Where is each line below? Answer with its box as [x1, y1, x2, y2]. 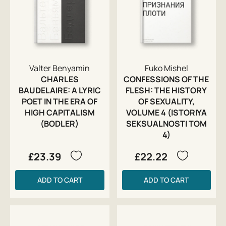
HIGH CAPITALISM [24, 107, 95, 119]
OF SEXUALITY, [138, 96, 195, 107]
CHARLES [40, 74, 79, 85]
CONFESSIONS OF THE [124, 74, 209, 85]
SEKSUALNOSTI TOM [126, 118, 207, 130]
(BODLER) [40, 118, 79, 130]
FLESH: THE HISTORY [126, 85, 207, 96]
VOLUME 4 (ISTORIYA [126, 107, 207, 119]
